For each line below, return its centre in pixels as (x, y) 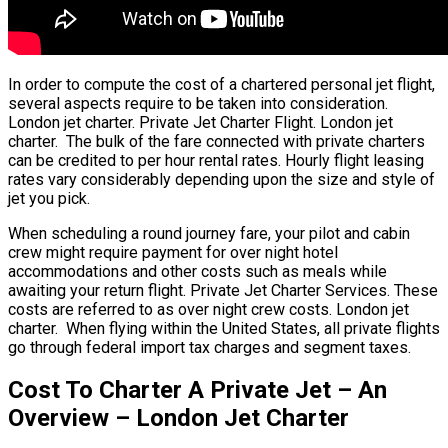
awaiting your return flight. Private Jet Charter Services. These (223, 290)
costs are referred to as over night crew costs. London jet (208, 309)
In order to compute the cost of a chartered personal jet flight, (221, 84)
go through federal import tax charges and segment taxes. (209, 347)
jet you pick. (49, 198)
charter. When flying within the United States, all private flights (224, 328)
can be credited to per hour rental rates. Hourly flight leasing (216, 160)
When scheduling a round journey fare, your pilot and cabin (209, 233)
